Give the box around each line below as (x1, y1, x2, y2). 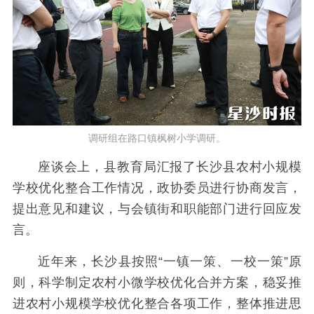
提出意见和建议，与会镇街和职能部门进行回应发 (12, 202, 302, 217)
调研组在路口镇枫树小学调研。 (88, 132, 226, 144)
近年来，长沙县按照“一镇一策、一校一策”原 (37, 254, 302, 268)
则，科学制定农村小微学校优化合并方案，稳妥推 (12, 275, 302, 289)
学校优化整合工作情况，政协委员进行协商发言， (12, 181, 302, 196)
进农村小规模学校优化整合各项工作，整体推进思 (12, 296, 302, 310)
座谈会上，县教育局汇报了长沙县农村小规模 (37, 160, 302, 175)
